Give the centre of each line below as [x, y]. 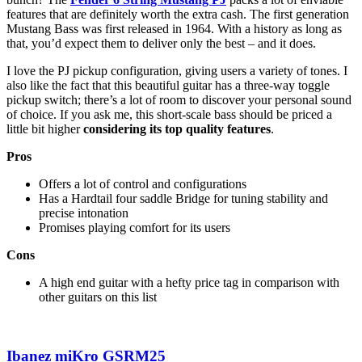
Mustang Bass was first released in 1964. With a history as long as [174, 28]
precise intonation [84, 213]
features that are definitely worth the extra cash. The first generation [178, 14]
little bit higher [45, 128]
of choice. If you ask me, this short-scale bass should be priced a [169, 114]
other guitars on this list [98, 297]
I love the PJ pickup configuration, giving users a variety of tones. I [177, 70]
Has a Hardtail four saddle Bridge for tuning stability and [183, 198]
